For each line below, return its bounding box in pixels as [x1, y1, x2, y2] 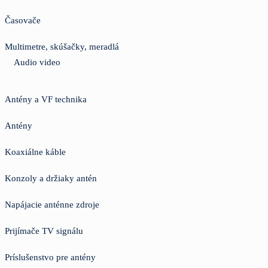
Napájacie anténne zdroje [5, 199, 99, 209]
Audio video [14, 57, 60, 67]
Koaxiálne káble [5, 147, 66, 157]
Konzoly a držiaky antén [5, 173, 97, 183]
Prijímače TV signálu [5, 226, 83, 236]
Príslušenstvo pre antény [5, 252, 96, 262]
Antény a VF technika [5, 94, 87, 104]
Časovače [5, 15, 41, 25]
